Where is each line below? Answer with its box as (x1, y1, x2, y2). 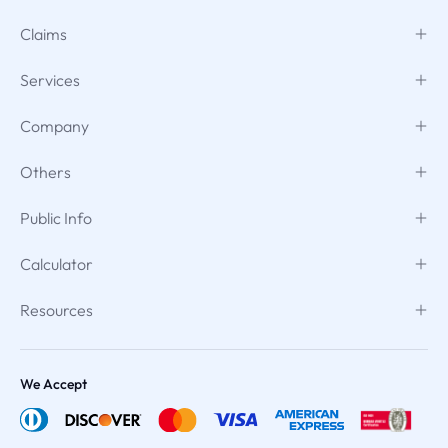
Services (20, 69, 80, 90)
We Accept (20, 374, 87, 393)
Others (20, 161, 71, 182)
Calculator (20, 253, 93, 274)
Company (20, 115, 89, 136)
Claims (20, 23, 67, 44)
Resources (20, 299, 93, 320)
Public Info (20, 207, 92, 228)
